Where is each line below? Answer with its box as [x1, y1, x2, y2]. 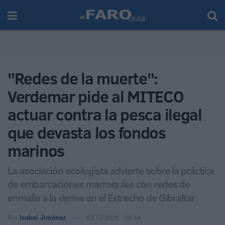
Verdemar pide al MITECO [8, 85, 183, 107]
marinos [8, 140, 65, 162]
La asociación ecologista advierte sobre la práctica [8, 163, 214, 177]
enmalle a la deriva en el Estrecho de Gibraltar [8, 190, 195, 204]
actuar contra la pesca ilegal [8, 103, 202, 126]
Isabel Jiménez [20, 212, 66, 222]
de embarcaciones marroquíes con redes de [8, 176, 190, 191]
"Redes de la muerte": [8, 67, 158, 89]
